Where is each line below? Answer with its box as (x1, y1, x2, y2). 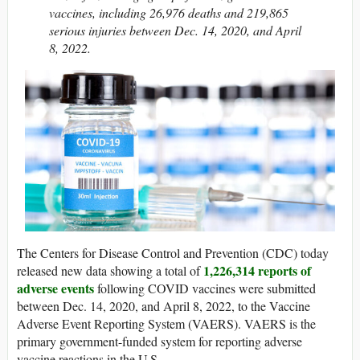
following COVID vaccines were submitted (94, 280, 316, 297)
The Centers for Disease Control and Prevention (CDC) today (17, 244, 329, 262)
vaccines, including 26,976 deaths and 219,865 (49, 4, 288, 22)
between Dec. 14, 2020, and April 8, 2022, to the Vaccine (17, 297, 310, 315)
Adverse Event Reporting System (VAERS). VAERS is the (17, 315, 316, 333)
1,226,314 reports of (203, 261, 311, 280)
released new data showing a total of (17, 262, 203, 280)
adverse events (17, 279, 94, 298)
